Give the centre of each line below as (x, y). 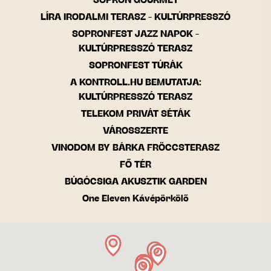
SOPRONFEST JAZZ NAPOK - (135, 34)
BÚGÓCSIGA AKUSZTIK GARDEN (135, 182)
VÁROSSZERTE (135, 131)
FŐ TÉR (135, 165)
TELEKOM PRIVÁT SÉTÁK (135, 114)
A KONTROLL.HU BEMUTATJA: (135, 83)
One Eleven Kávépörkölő (135, 199)
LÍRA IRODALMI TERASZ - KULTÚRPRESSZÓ (135, 17)
